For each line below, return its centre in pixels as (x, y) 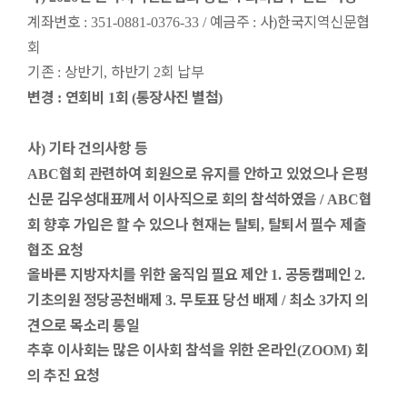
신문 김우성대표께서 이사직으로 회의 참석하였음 (174, 198)
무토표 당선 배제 (231, 299)
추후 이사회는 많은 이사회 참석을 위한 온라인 (162, 349)
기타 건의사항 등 (98, 147)
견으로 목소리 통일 (83, 324)
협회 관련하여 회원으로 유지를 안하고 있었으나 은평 (213, 173)
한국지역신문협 (323, 21)
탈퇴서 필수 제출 (317, 223)
